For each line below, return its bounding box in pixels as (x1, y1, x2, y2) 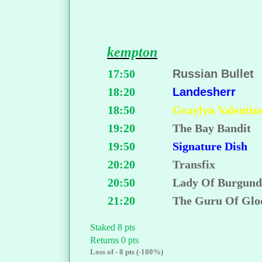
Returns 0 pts (90, 235, 139, 246)
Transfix (173, 158, 216, 171)
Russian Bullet (173, 67, 254, 81)
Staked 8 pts (90, 222, 135, 233)
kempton (107, 44, 158, 60)
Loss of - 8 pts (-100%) (90, 247, 163, 257)
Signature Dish (173, 140, 248, 153)
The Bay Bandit (173, 122, 251, 135)
